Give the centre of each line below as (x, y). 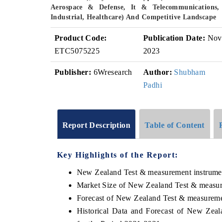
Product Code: (81, 38)
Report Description (96, 125)
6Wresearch (112, 72)
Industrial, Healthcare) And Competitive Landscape (134, 17)
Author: (158, 72)
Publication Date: (174, 38)
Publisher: (73, 72)
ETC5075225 (77, 51)
